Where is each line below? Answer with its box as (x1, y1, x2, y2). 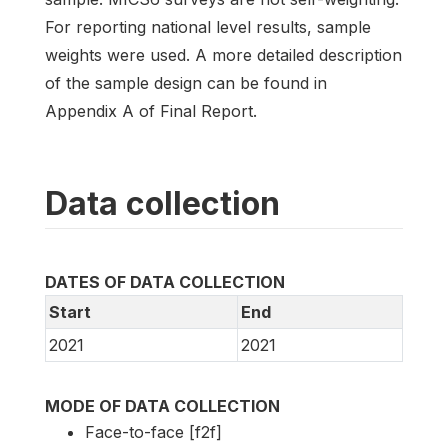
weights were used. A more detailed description (45, 45, 402, 66)
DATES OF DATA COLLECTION (45, 272, 285, 293)
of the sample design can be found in (45, 73, 327, 94)
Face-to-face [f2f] (85, 422, 222, 443)
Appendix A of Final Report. (45, 101, 257, 122)
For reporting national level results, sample (45, 17, 371, 38)
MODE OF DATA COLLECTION (45, 396, 280, 417)
